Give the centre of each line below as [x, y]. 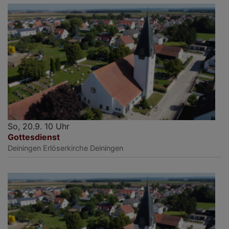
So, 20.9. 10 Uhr [39, 127]
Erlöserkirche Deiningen [83, 148]
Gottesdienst [34, 137]
